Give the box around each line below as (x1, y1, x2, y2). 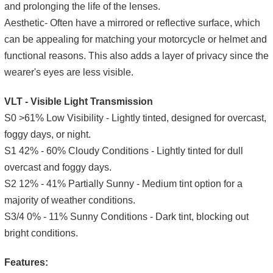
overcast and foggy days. (4, 161, 112, 172)
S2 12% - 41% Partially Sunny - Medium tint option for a (4, 178, 243, 189)
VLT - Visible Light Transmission (4, 96, 153, 107)
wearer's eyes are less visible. (4, 66, 133, 77)
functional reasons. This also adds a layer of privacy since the (4, 50, 269, 61)
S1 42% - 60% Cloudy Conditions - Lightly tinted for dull (4, 145, 243, 156)
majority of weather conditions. (4, 194, 135, 205)
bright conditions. (4, 227, 78, 238)
